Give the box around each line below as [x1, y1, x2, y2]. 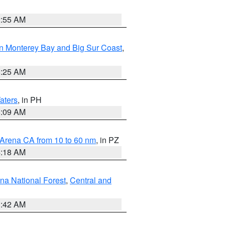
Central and [70, 174, 111, 186]
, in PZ [96, 134, 119, 146]
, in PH [18, 94, 42, 105]
